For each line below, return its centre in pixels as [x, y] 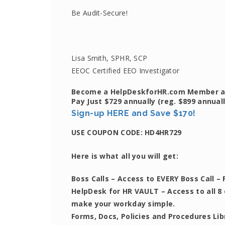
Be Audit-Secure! [99, 13]
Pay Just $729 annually [114, 101]
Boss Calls [91, 179]
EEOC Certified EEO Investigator [126, 71]
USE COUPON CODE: [107, 132]
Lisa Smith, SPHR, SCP [109, 58]
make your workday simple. [123, 204]
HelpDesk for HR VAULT [116, 191]
